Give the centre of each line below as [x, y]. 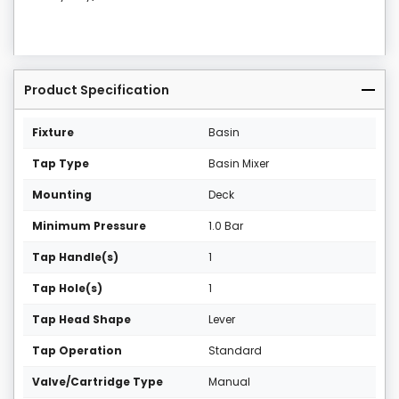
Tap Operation [77, 351]
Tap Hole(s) [67, 289]
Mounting [62, 195]
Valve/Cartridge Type [98, 382]
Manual [229, 382]
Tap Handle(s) [75, 257]
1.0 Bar [226, 226]
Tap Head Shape [81, 320]
